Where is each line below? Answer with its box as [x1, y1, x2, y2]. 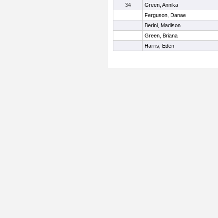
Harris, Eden [145, 43, 174, 49]
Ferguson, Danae [145, 12, 186, 18]
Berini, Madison [145, 22, 181, 28]
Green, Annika [145, 2, 178, 8]
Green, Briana [145, 33, 178, 38]
